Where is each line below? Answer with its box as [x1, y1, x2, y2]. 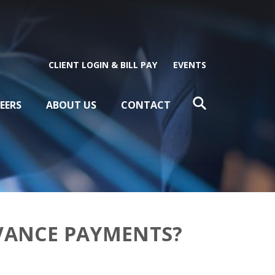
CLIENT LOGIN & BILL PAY [48, 59, 157, 71]
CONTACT [121, 98, 171, 112]
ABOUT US [46, 98, 96, 112]
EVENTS [173, 59, 206, 71]
